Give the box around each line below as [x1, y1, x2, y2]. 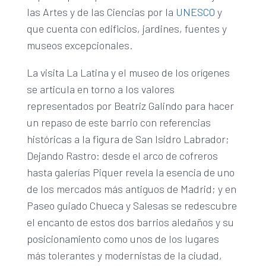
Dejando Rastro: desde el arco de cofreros [26, 148, 218, 162]
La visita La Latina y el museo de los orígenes [26, 65, 230, 79]
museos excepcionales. [26, 38, 132, 52]
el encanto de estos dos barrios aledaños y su [26, 215, 234, 229]
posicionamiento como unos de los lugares [26, 232, 219, 245]
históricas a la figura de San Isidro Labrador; [26, 132, 229, 145]
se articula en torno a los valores [26, 82, 175, 96]
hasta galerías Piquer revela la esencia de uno [26, 165, 235, 179]
